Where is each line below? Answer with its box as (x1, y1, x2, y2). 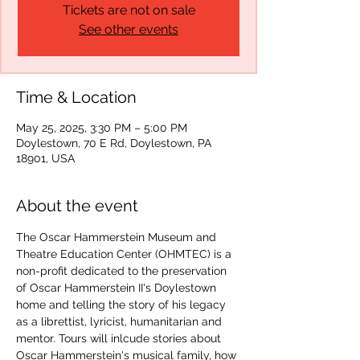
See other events (79, 22, 178, 38)
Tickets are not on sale (62, 2, 195, 18)
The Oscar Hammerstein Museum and (16, 231, 219, 244)
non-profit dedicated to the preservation (16, 264, 230, 278)
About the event (16, 196, 138, 216)
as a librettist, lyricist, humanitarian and (16, 315, 225, 329)
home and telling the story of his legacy (16, 298, 229, 312)
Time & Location (16, 88, 137, 108)
